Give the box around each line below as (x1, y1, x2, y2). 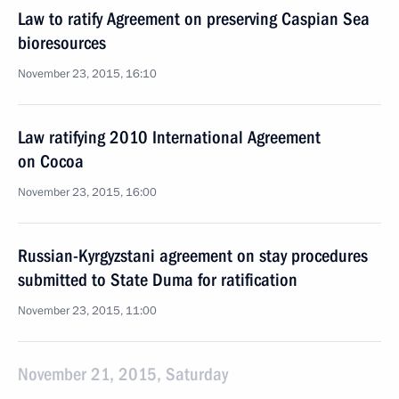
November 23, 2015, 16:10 (18, 66, 157, 82)
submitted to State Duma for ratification (18, 269, 297, 290)
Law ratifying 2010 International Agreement (18, 126, 321, 148)
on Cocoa (18, 151, 84, 172)
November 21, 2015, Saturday (18, 363, 228, 385)
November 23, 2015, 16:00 (18, 184, 157, 200)
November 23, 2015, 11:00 (18, 303, 157, 319)
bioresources (18, 32, 106, 53)
